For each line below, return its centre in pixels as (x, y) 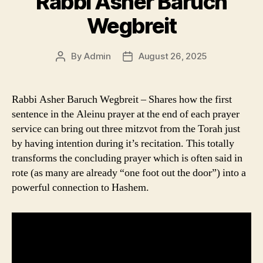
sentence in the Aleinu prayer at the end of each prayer (126, 114)
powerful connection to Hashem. (80, 188)
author (73, 70)
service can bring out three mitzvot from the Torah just (126, 129)
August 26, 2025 (173, 56)
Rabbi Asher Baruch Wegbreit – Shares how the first (122, 100)
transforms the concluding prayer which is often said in (127, 159)
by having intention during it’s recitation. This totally (123, 144)
